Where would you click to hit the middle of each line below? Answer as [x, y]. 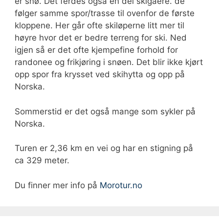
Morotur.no [121, 185]
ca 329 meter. [42, 161]
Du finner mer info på [57, 185]
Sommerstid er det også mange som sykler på [105, 111]
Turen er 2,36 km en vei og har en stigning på [104, 148]
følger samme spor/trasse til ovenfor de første [105, 13]
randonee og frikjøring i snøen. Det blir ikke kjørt [109, 62]
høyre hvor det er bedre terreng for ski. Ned [101, 38]
